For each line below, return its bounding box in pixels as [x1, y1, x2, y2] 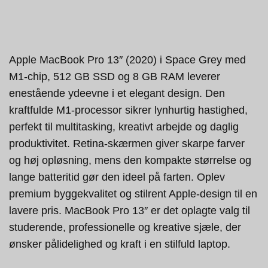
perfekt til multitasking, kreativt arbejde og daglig [9, 121, 239, 133]
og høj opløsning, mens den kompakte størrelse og [9, 154, 251, 167]
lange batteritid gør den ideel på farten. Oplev [9, 171, 225, 184]
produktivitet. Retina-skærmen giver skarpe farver [9, 138, 245, 150]
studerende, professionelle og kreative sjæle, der [9, 221, 241, 234]
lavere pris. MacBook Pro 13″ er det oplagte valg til [9, 205, 250, 217]
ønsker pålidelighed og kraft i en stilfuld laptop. [9, 238, 230, 251]
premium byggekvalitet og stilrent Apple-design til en [9, 188, 257, 200]
